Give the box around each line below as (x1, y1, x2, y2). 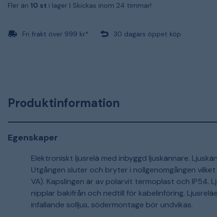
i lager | (48, 1, 73, 10)
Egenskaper (8, 132, 58, 143)
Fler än (8, 1, 31, 10)
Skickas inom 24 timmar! (73, 1, 152, 10)
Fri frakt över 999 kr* (22, 30, 89, 38)
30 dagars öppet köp (113, 30, 181, 38)
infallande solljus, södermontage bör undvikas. (31, 200, 193, 210)
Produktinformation (8, 95, 120, 110)
